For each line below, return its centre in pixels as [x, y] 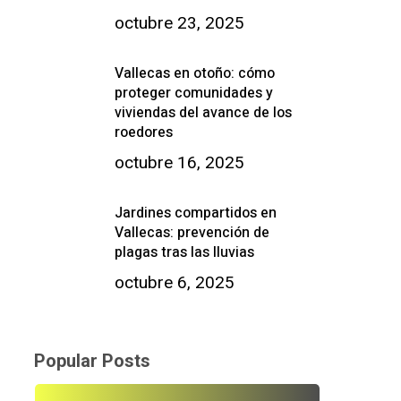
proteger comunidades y [193, 94]
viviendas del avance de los [203, 113]
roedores [143, 133]
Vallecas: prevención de [192, 233]
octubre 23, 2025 [179, 23]
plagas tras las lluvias [184, 253]
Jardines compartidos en [195, 213]
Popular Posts [92, 361]
